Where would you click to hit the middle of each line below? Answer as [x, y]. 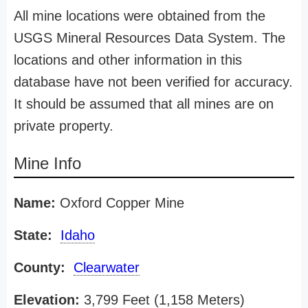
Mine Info [47, 163]
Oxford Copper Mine [120, 203]
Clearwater [107, 267]
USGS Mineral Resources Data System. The [150, 38]
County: [40, 267]
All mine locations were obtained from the [140, 16]
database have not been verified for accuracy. [153, 82]
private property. [64, 126]
